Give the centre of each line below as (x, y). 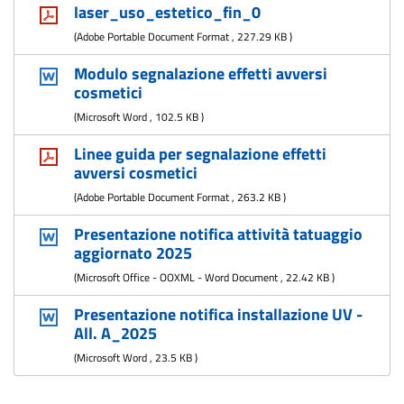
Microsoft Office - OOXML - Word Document (177, 277)
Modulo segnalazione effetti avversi (200, 73)
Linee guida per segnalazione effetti (200, 154)
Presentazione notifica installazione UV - (218, 314)
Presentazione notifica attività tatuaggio (218, 234)
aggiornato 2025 (133, 253)
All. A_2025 (115, 333)
